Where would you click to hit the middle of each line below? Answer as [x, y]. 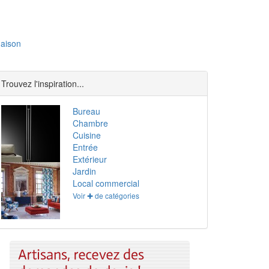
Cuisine [87, 135]
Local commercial [106, 183]
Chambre [91, 123]
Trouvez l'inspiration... [43, 83]
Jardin [85, 171]
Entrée [86, 147]
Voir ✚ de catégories [106, 195]
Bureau [87, 111]
